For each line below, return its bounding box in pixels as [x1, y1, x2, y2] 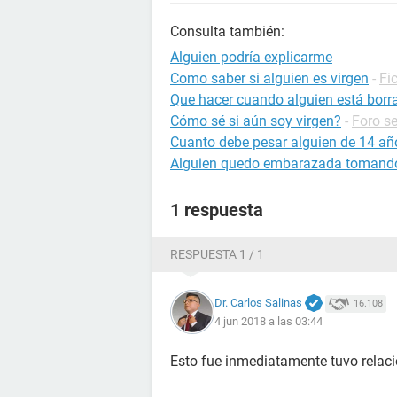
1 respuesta [170, 199, 263, 221]
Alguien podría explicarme [170, 49, 332, 66]
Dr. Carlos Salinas [214, 295, 302, 309]
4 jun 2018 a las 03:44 [214, 315, 323, 329]
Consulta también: [170, 23, 284, 40]
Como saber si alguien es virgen [170, 70, 369, 87]
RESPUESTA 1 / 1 [170, 247, 264, 261]
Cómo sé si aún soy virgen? [170, 113, 341, 129]
